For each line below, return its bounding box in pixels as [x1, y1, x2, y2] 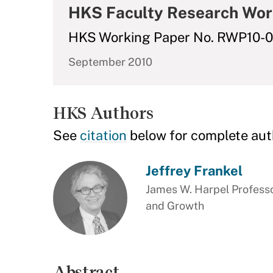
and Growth [145, 199, 204, 212]
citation [80, 127, 127, 143]
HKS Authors [53, 104, 154, 122]
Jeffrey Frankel [145, 163, 243, 179]
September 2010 [68, 55, 152, 68]
